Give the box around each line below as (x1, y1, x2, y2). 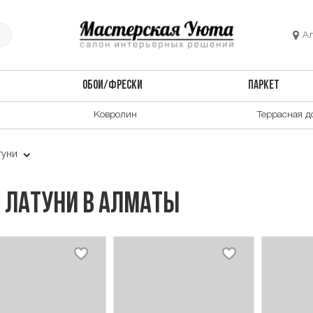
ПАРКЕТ (248, 80, 280, 92)
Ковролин (94, 110, 137, 119)
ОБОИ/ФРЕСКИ (82, 80, 143, 92)
